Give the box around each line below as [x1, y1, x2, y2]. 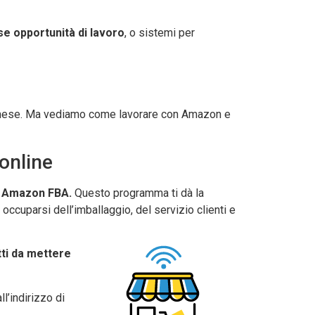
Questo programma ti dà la [72, 186, 204, 200]
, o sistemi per [124, 26, 195, 40]
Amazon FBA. [1, 186, 72, 200]
